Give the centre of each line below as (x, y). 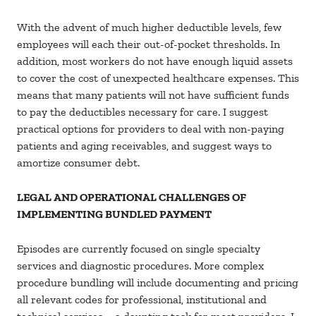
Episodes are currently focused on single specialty (139, 249)
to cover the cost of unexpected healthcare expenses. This (158, 78)
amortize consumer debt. (81, 163)
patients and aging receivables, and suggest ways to (144, 146)
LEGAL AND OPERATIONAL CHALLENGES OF (132, 197)
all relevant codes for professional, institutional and (142, 300)
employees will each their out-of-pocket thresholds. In (148, 44)
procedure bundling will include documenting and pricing (158, 283)
